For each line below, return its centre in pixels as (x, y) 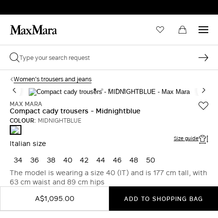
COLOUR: (23, 120)
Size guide (186, 138)
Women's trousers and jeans (53, 79)
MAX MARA (26, 104)
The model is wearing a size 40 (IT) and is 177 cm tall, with (109, 173)
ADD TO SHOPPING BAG (163, 199)
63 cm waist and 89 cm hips (57, 182)
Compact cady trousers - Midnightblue (75, 111)
